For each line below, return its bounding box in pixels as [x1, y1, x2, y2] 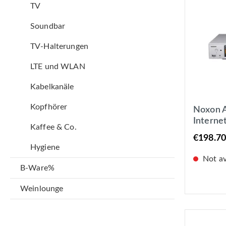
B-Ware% [20, 164, 54, 173]
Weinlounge [20, 185, 64, 193]
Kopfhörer [30, 103, 68, 111]
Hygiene [30, 143, 60, 152]
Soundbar [30, 22, 66, 31]
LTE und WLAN [30, 63, 85, 71]
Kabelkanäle [30, 83, 74, 91]
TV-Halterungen [30, 42, 88, 51]
